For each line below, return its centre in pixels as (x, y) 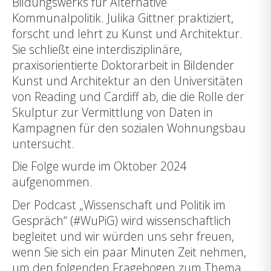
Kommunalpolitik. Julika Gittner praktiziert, (123, 18)
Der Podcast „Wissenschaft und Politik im (119, 204)
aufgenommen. (52, 182)
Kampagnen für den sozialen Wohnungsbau (129, 128)
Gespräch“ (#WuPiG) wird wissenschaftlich (122, 220)
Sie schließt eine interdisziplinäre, (97, 50)
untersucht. (43, 144)
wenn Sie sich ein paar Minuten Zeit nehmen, (129, 252)
